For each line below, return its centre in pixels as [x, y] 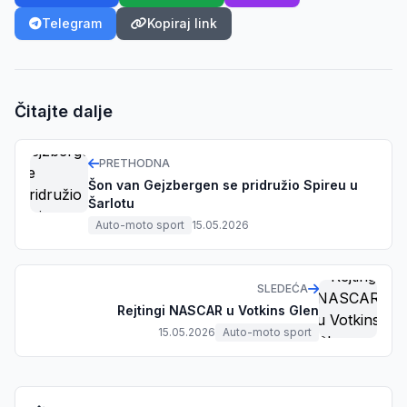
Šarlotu [111, 203]
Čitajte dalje [64, 111]
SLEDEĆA [283, 288]
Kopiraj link [182, 23]
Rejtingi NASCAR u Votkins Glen [218, 310]
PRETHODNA [134, 163]
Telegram [72, 23]
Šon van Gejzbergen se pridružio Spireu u [223, 184]
